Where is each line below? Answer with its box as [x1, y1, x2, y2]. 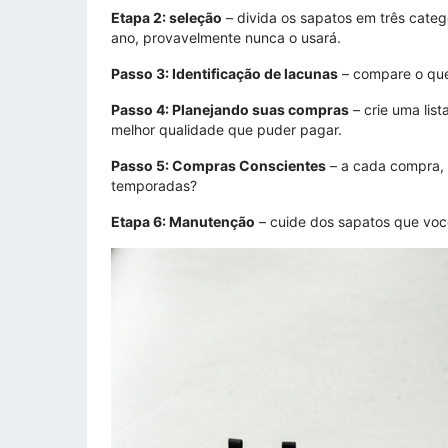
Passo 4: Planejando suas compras [111, 100, 349, 118]
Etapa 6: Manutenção [111, 212, 255, 230]
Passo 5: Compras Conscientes [111, 156, 326, 174]
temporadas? [111, 176, 197, 194]
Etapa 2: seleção [111, 8, 222, 26]
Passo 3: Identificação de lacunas [111, 64, 338, 82]
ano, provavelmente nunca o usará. [111, 28, 341, 46]
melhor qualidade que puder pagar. [111, 120, 342, 138]
